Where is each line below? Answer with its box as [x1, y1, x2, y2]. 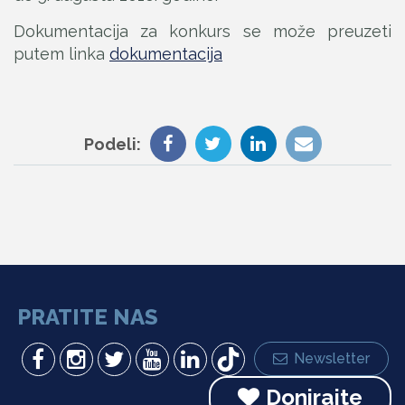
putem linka [14, 44, 109, 63]
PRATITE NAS [16, 304, 158, 330]
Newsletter [293, 350, 370, 367]
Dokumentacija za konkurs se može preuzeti [14, 22, 391, 41]
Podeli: [83, 135, 141, 154]
